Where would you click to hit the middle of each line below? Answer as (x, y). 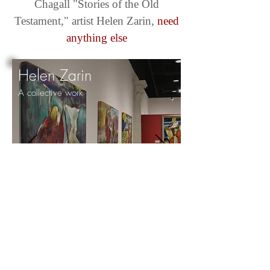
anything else (96, 38)
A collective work (50, 93)
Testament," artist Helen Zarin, (86, 21)
